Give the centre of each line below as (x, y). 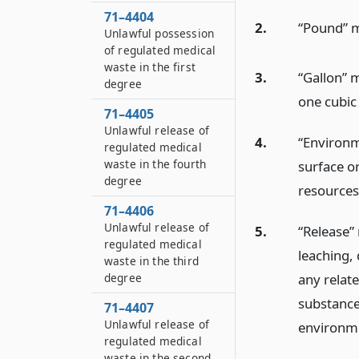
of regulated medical (160, 50)
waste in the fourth (155, 164)
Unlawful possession (159, 33)
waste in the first (150, 67)
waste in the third (151, 261)
